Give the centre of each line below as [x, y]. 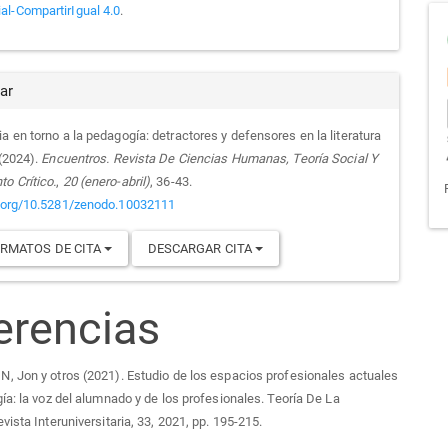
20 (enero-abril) [106, 181]
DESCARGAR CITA [201, 248]
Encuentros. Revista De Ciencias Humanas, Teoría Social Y [209, 158]
